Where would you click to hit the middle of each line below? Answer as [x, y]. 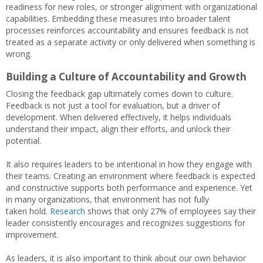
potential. [25, 141]
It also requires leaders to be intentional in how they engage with [129, 164]
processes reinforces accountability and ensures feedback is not [127, 30]
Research [68, 211]
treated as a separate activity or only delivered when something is [131, 42]
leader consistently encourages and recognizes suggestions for [126, 223]
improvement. [33, 235]
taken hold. [28, 211]
